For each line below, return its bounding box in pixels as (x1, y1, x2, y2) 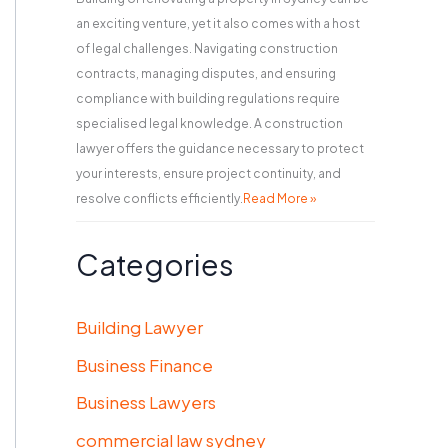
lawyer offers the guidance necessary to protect (76, 140, 364, 156)
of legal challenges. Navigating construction (76, 40, 338, 56)
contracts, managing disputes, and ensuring (76, 65, 336, 81)
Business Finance (76, 353, 213, 376)
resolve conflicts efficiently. (76, 190, 243, 206)
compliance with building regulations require (76, 90, 340, 106)
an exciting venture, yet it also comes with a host (76, 15, 360, 31)
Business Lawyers (76, 391, 216, 414)
